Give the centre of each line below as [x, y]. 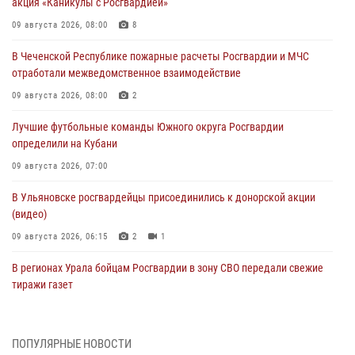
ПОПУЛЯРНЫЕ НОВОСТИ [72, 344]
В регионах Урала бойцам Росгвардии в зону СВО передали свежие [168, 267]
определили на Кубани [65, 143]
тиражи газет [42, 284]
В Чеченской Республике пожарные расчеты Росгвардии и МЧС [160, 56]
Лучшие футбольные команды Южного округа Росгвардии [148, 126]
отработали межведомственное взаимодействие [126, 73]
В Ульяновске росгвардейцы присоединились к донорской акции [164, 197]
